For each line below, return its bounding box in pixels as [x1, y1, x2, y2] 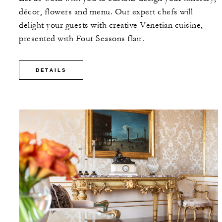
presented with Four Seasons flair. [19, 34, 144, 44]
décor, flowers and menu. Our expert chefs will [19, 7, 193, 17]
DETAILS [36, 67, 66, 74]
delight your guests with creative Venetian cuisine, [19, 20, 203, 31]
